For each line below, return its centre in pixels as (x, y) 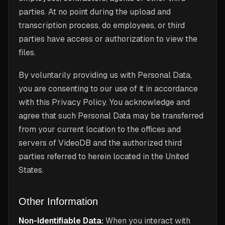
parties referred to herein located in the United (104, 156)
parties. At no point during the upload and (95, 12)
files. (27, 52)
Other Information (58, 201)
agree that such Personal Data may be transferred (111, 116)
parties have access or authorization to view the (108, 39)
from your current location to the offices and (100, 129)
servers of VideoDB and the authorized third (100, 143)
